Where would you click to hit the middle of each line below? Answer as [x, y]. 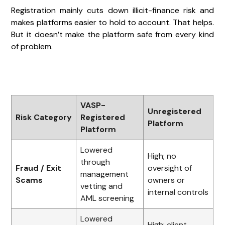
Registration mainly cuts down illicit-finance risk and [113, 10]
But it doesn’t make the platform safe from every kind [113, 34]
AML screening [107, 198]
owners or [166, 180]
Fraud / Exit [39, 168]
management [105, 174]
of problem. [32, 46]
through [95, 162]
